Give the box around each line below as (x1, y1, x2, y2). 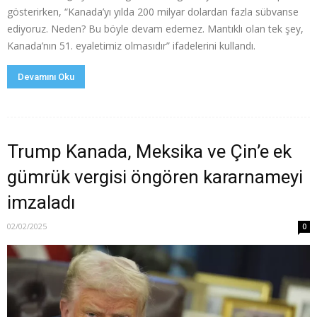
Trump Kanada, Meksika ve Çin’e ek (7, 140, 292, 162)
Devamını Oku (18, 71, 74, 82)
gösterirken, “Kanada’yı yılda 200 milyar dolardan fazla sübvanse (7, 4, 299, 18)
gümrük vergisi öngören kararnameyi (7, 166, 303, 188)
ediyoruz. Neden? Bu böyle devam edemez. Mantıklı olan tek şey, (7, 21, 304, 35)
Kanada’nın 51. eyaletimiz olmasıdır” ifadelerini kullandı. (7, 38, 255, 52)
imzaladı (7, 191, 75, 213)
